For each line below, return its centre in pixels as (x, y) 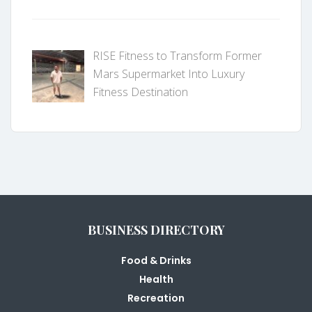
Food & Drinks (156, 261)
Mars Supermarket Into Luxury (169, 74)
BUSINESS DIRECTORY (156, 230)
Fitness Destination (140, 92)
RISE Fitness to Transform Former (177, 56)
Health (156, 280)
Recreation (156, 298)
